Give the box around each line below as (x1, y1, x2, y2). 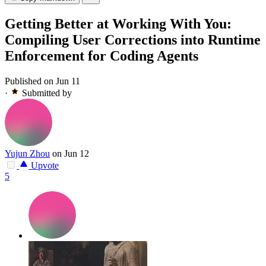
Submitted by (22, 88, 72, 99)
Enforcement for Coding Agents (5, 48, 198, 64)
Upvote (28, 160, 59, 171)
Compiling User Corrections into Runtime (5, 32, 261, 48)
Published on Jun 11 (5, 76, 80, 87)
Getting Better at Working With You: (5, 16, 232, 32)
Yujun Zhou (5, 148, 50, 159)
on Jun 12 (52, 148, 89, 159)
